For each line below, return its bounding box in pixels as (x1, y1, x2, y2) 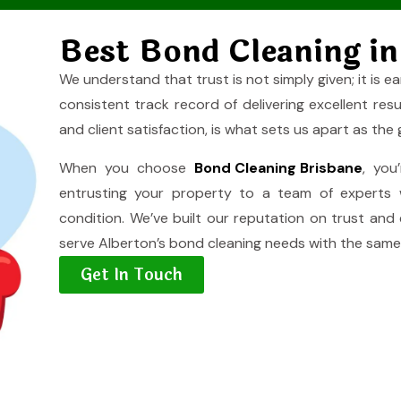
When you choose (59, 158, 195, 177)
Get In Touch (81, 262, 183, 287)
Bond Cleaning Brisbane (194, 158, 363, 177)
